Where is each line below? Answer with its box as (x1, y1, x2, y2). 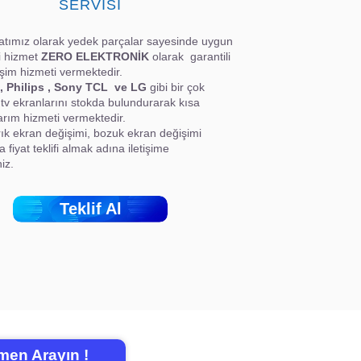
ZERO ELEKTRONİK (41, 50, 149, 64)
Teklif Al (59, 200, 122, 218)
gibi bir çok (150, 81, 205, 94)
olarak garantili (149, 50, 234, 64)
